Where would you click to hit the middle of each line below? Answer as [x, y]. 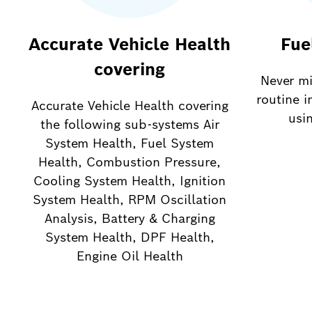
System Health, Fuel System [130, 143]
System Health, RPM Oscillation [130, 200]
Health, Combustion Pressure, [130, 162]
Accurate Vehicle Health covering [130, 106]
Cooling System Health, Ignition [130, 181]
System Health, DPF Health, [130, 237]
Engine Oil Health [130, 256]
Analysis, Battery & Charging [130, 219]
